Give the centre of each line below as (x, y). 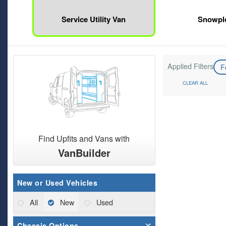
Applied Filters (190, 66)
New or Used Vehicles (57, 183)
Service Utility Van (94, 19)
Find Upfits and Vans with (84, 139)
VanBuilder (84, 153)
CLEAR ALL (195, 82)
